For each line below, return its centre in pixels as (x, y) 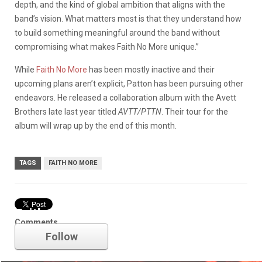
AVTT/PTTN (140, 111)
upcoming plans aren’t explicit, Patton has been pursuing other (129, 83)
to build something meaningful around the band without (117, 32)
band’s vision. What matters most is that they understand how (128, 18)
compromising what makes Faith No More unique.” (107, 46)
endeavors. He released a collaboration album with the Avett (125, 97)
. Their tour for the (195, 111)
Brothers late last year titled (66, 111)
